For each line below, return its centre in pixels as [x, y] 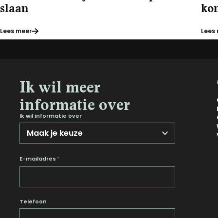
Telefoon [33, 202]
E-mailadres [38, 159]
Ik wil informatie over [51, 116]
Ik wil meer [60, 87]
